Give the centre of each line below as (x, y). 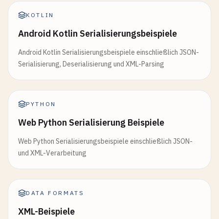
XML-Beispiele (46, 211)
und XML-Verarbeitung (52, 153)
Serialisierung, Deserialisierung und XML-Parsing (91, 64)
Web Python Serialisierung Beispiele (91, 122)
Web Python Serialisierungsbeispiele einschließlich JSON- (105, 141)
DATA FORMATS (55, 193)
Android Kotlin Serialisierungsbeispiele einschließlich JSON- (109, 52)
